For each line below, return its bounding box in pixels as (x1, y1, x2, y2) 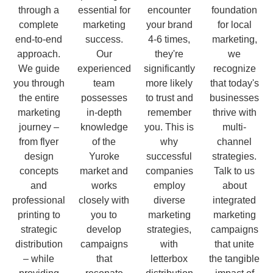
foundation (211, 4, 257, 15)
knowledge (80, 121, 128, 132)
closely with (79, 194, 129, 205)
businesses (210, 92, 259, 103)
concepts (19, 165, 58, 176)
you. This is (144, 121, 194, 132)
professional (12, 194, 65, 205)
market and (80, 165, 128, 176)
